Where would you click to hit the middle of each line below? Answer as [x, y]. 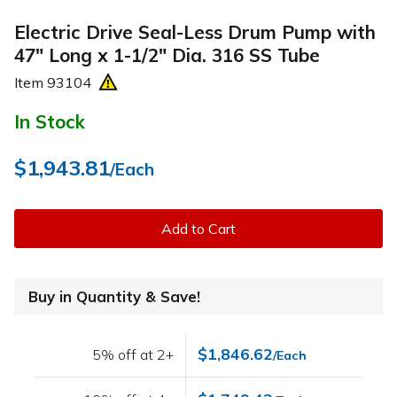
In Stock [50, 122]
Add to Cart [198, 229]
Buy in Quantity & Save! [114, 297]
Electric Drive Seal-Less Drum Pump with [195, 31]
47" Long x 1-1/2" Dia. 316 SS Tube [167, 54]
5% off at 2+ [133, 355]
